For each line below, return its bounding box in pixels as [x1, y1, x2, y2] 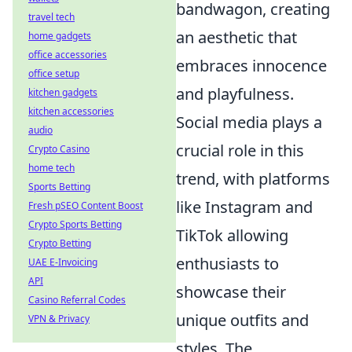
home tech [28, 161, 75, 174]
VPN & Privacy [28, 312, 90, 325]
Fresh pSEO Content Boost [28, 199, 143, 212]
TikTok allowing [176, 225, 288, 247]
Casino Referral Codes [28, 293, 126, 306]
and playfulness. [176, 83, 294, 105]
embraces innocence [176, 55, 327, 77]
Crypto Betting [28, 236, 91, 250]
